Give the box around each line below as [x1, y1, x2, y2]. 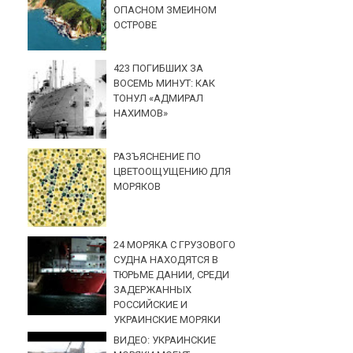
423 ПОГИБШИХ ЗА [113, 61, 204, 74]
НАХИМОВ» [113, 106, 169, 119]
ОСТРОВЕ [113, 18, 158, 31]
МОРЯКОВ [113, 180, 162, 193]
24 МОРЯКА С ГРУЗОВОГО [113, 239, 236, 251]
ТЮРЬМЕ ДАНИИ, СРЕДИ [113, 269, 230, 281]
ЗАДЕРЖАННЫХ [113, 284, 192, 296]
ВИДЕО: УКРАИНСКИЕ [113, 333, 217, 346]
